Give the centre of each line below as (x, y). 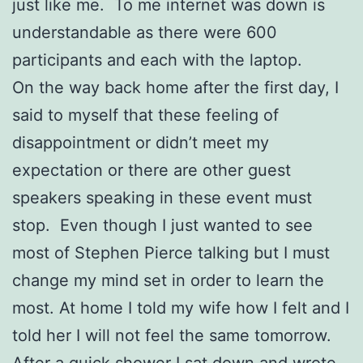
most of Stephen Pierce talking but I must (171, 252)
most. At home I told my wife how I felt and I (181, 307)
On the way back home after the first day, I (175, 87)
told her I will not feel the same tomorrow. (172, 335)
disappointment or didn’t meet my (141, 142)
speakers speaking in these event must (162, 197)
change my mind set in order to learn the (168, 280)
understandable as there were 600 (145, 32)
